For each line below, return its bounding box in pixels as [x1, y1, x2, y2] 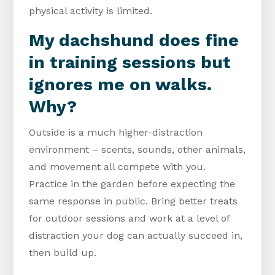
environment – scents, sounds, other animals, [29, 144, 246, 156]
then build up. [29, 247, 97, 259]
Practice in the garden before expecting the [29, 178, 236, 190]
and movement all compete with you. [29, 161, 206, 173]
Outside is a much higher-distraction [29, 126, 203, 139]
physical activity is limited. [29, 5, 153, 17]
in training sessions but [29, 52, 231, 73]
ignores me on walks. [29, 74, 212, 95]
